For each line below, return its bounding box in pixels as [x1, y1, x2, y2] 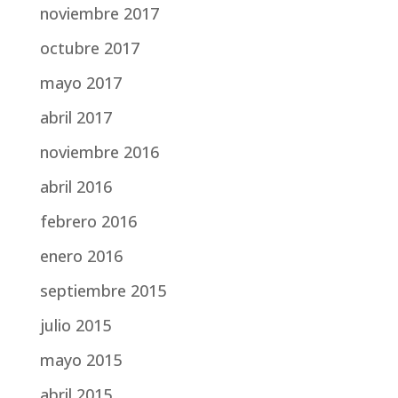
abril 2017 [39, 107, 112, 128]
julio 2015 [39, 314, 111, 336]
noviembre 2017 [39, 3, 159, 24]
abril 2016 [39, 176, 112, 197]
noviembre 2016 [39, 141, 159, 163]
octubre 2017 [39, 37, 139, 59]
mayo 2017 [39, 72, 122, 93]
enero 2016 [39, 245, 123, 267]
